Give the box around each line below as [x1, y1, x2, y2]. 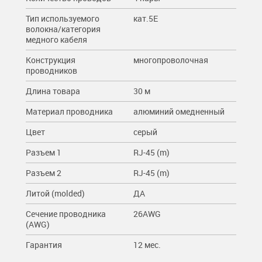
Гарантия [26, 239, 62, 250]
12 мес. [133, 239, 161, 250]
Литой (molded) [26, 187, 85, 199]
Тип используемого [26, 12, 99, 24]
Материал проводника [26, 105, 113, 117]
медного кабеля [26, 33, 87, 45]
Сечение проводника [26, 208, 106, 219]
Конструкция [26, 54, 75, 65]
